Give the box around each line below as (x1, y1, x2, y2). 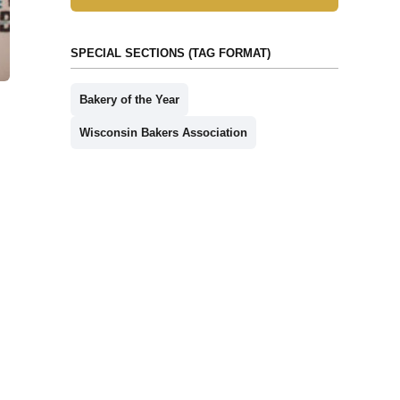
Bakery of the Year (79, 93, 179, 106)
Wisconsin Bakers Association (79, 126, 247, 139)
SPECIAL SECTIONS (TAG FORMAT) (70, 46, 271, 60)
